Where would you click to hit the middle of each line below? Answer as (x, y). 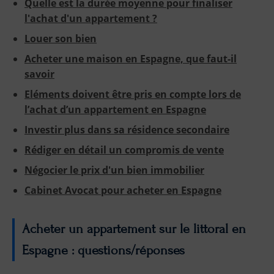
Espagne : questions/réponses (103, 251)
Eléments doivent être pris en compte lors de (133, 94)
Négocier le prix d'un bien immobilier (114, 170)
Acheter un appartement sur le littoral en (134, 229)
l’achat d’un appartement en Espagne (115, 109)
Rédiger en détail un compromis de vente (124, 150)
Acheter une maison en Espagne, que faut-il (131, 58)
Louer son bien (61, 38)
